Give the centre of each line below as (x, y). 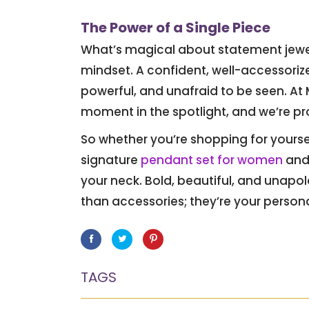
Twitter (138, 249)
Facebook (113, 249)
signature (111, 160)
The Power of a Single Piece (176, 28)
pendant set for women (212, 160)
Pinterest (173, 249)
